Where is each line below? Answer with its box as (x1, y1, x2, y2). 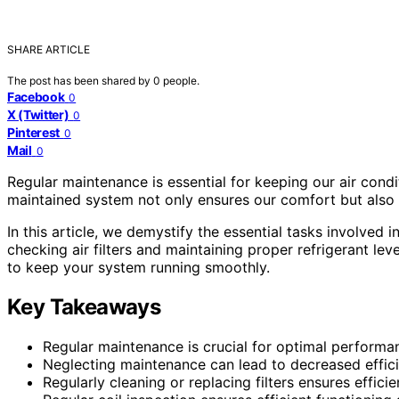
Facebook (7, 88, 65, 104)
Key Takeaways (7, 293, 161, 320)
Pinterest (7, 124, 60, 140)
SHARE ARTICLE (7, 42, 90, 56)
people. (163, 73, 199, 87)
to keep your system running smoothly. (7, 257, 270, 276)
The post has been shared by (7, 73, 153, 87)
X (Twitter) (7, 106, 69, 122)
